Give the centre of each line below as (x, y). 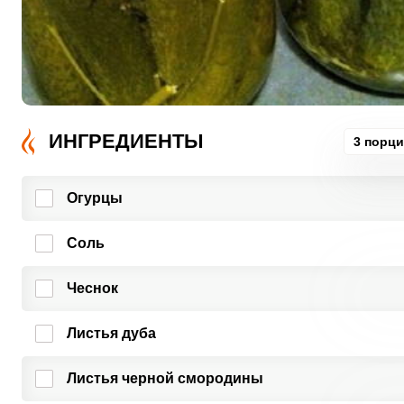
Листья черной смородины (165, 378)
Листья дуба (111, 333)
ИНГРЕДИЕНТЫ (126, 141)
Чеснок (92, 288)
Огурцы (94, 198)
